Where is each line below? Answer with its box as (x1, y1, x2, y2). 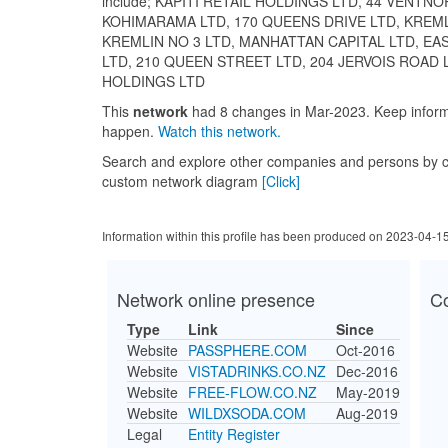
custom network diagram (102, 171, 262, 191)
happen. (102, 121, 158, 141)
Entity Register (188, 424, 280, 444)
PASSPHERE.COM (188, 340, 307, 360)
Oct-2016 (336, 340, 395, 360)
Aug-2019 (336, 403, 398, 423)
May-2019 (336, 382, 400, 402)
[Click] (262, 171, 300, 191)
